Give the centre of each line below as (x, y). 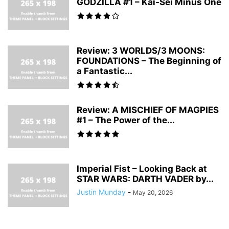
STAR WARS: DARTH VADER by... (145, 179)
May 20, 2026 (153, 192)
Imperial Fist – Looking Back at (142, 168)
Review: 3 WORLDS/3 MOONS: (141, 50)
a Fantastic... (105, 71)
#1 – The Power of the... (126, 120)
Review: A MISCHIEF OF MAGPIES (148, 110)
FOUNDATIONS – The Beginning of (149, 61)
